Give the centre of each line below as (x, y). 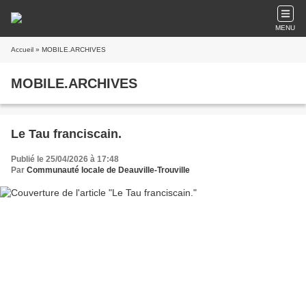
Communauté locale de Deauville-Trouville (108, 170)
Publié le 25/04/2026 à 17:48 (65, 159)
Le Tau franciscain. (66, 134)
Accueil (22, 50)
